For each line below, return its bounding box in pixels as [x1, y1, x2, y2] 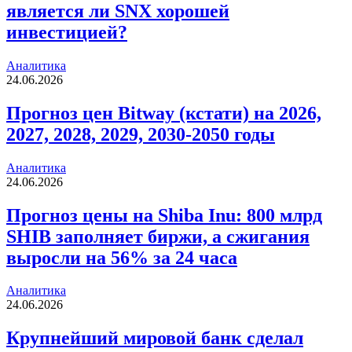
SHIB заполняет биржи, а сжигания [6, 225, 310, 247]
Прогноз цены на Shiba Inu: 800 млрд [6, 204, 322, 225]
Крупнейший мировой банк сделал [6, 328, 303, 349]
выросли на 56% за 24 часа [6, 247, 237, 268]
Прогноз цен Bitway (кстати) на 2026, [6, 102, 321, 123]
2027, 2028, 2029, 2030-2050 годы [6, 123, 275, 145]
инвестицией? [6, 21, 127, 42]
